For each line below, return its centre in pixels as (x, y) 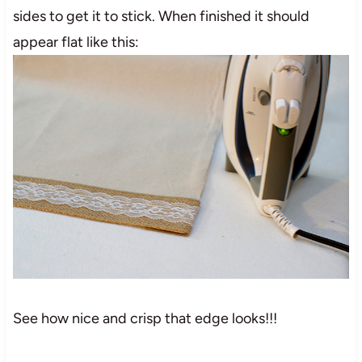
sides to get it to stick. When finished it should (161, 16)
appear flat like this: (76, 42)
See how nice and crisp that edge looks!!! (145, 318)
